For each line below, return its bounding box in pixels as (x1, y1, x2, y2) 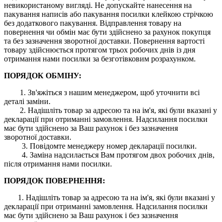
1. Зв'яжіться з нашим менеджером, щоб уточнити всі (20, 88, 200, 97)
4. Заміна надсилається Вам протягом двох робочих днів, (4, 150, 215, 159)
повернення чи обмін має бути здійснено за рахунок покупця (4, 27, 211, 36)
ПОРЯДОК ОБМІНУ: (4, 71, 81, 80)
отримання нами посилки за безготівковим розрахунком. (4, 54, 196, 63)
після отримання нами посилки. (4, 159, 112, 168)
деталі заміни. (4, 97, 51, 106)
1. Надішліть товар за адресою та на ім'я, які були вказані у (4, 193, 215, 202)
